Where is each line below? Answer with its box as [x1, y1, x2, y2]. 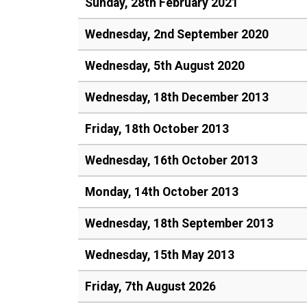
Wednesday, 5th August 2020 [85, 59, 245, 73]
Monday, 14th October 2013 [85, 185, 238, 199]
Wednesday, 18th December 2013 [85, 90, 269, 104]
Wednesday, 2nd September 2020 [85, 27, 269, 41]
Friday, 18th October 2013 [85, 122, 229, 136]
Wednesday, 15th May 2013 [85, 248, 234, 262]
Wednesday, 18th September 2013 [85, 217, 273, 230]
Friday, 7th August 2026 [85, 280, 216, 293]
